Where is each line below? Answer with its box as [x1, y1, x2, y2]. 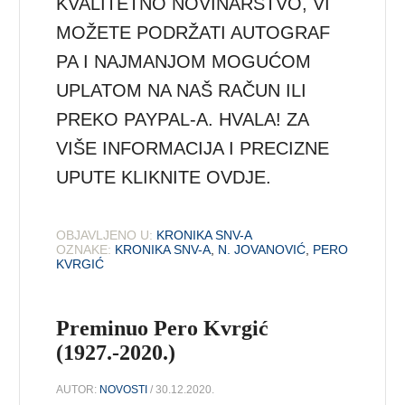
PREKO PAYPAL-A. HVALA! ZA [56, 108, 309, 129]
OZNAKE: [56, 241, 112, 257]
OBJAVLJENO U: [56, 227, 154, 242]
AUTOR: [56, 382, 100, 396]
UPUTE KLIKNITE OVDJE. [56, 166, 272, 187]
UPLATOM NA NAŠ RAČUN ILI [56, 80, 307, 100]
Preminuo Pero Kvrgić [56, 316, 269, 340]
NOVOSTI [99, 382, 148, 396]
